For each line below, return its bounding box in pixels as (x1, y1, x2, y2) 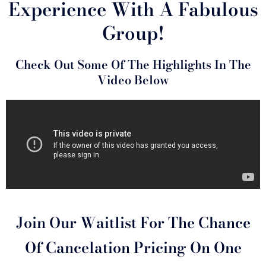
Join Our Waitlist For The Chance (15, 211, 251, 235)
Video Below (97, 71, 169, 90)
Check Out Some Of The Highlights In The (15, 55, 251, 74)
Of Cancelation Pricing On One (24, 236, 242, 259)
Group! (102, 19, 164, 47)
